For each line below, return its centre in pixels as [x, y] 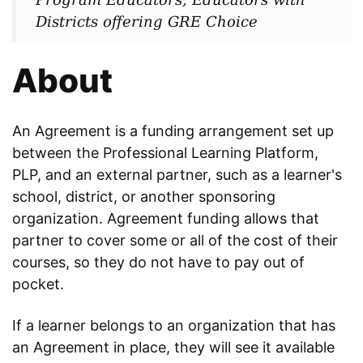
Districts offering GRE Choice [147, 22]
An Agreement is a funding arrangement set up [173, 131]
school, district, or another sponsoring [144, 197]
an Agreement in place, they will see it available [173, 348]
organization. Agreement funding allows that [166, 219]
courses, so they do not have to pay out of [158, 263]
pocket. [40, 284]
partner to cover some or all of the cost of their [175, 241]
